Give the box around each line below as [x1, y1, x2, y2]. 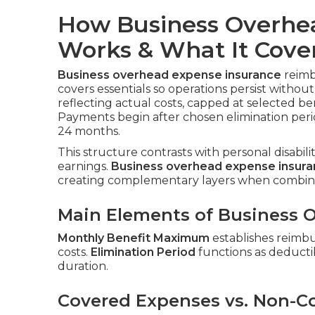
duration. [58, 259, 108, 273]
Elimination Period [91, 245, 195, 259]
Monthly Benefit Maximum [58, 231, 210, 245]
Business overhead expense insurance [58, 68, 281, 82]
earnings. [58, 160, 111, 173]
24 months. [58, 124, 120, 138]
